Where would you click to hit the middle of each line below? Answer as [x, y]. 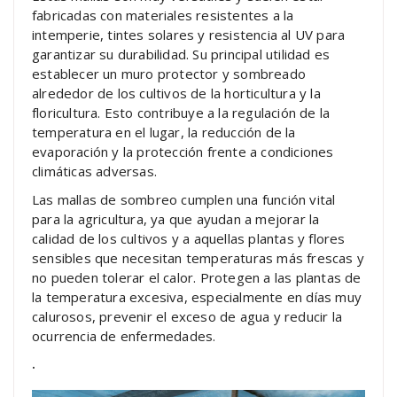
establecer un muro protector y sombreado [169, 73]
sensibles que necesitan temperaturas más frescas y [198, 257]
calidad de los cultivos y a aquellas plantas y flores [189, 238]
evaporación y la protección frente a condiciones [183, 151]
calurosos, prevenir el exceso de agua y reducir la [187, 316]
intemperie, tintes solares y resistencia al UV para [189, 34]
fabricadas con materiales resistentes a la [163, 15]
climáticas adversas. [94, 171]
